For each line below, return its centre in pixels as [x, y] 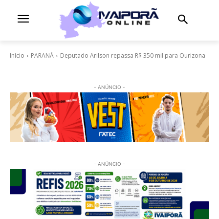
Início [17, 55]
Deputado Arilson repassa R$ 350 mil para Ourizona [133, 55]
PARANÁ [42, 55]
